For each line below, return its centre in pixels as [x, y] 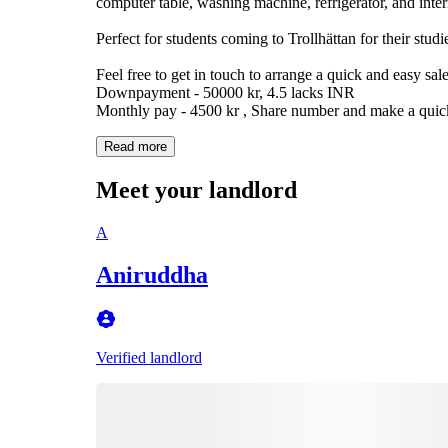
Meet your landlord [196, 189]
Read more [135, 146]
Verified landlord [149, 357]
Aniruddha [152, 274]
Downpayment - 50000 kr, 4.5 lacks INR [225, 92]
